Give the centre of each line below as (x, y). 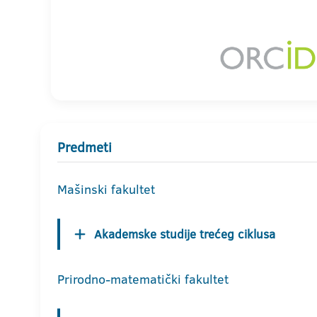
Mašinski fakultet (106, 190)
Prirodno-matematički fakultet (143, 279)
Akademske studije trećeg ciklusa (185, 234)
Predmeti (85, 148)
